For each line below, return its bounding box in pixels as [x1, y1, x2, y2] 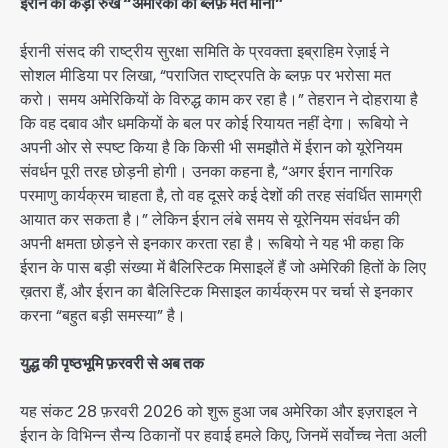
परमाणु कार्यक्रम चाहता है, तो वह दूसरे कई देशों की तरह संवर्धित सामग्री [20, 183, 422, 207]
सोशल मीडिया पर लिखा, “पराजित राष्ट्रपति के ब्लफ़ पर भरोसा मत [20, 63, 391, 87]
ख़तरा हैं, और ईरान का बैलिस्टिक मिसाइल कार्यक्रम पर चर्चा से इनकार [20, 279, 413, 303]
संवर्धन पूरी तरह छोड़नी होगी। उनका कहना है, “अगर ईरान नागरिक [20, 159, 393, 183]
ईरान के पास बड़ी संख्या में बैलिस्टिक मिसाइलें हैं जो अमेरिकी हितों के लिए [20, 255, 426, 279]
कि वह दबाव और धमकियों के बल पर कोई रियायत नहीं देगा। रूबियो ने [20, 111, 408, 135]
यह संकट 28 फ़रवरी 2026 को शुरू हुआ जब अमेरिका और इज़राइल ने [20, 400, 417, 423]
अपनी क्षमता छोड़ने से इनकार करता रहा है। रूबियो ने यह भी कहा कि [20, 231, 404, 255]
